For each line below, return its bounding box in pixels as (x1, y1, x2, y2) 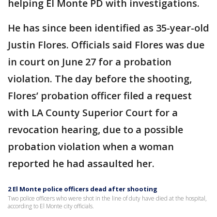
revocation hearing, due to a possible (8, 123, 183, 136)
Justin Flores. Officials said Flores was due (8, 38, 204, 51)
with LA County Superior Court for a (8, 106, 178, 119)
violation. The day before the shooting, (8, 72, 192, 85)
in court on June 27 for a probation (8, 55, 171, 68)
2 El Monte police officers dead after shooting (8, 185, 157, 193)
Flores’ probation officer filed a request (8, 89, 192, 102)
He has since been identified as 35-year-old (8, 21, 209, 34)
